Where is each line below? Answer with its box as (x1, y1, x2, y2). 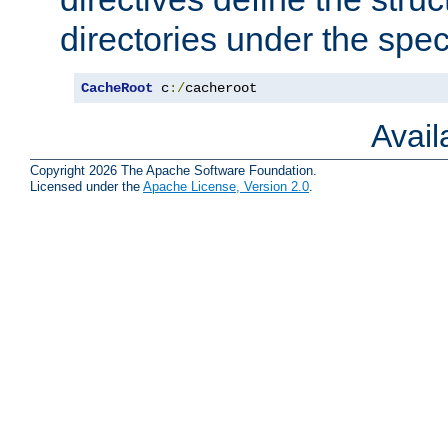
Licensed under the (30, 178, 143, 194)
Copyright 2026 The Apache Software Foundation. (30, 162, 317, 178)
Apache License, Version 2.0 (143, 178, 309, 194)
